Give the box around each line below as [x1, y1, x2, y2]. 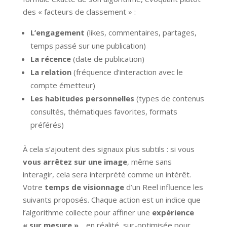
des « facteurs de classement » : [22, 6, 136, 17]
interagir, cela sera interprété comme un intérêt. [22, 169, 191, 179]
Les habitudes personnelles [30, 93, 134, 103]
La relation [30, 66, 71, 77]
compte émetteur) [30, 80, 95, 90]
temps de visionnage [44, 181, 124, 192]
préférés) [30, 119, 64, 130]
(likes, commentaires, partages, [84, 27, 197, 37]
